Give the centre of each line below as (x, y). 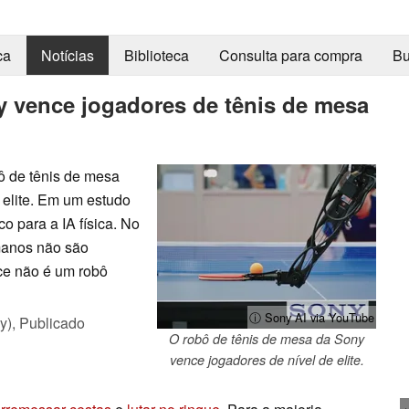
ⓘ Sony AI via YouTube (312, 317)
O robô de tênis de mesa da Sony (267, 338)
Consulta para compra (290, 56)
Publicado (52, 322)
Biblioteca (156, 56)
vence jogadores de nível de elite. (267, 359)
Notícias (67, 56)
